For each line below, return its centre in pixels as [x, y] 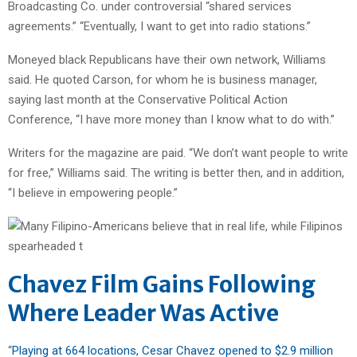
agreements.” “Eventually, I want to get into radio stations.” [159, 26]
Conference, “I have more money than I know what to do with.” [171, 119]
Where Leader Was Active [143, 313]
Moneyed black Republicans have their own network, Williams [167, 59]
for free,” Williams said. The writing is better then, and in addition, [176, 173]
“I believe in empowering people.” [93, 192]
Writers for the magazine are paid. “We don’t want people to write [178, 153]
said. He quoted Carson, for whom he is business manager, [163, 79]
